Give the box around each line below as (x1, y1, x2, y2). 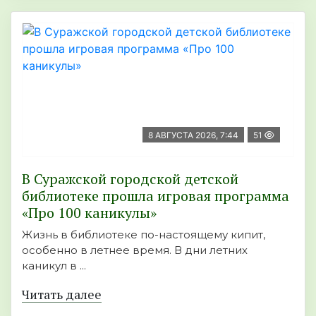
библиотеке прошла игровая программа (22, 186, 289, 205)
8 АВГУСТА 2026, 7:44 (148, 129, 238, 140)
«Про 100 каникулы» (22, 202, 157, 222)
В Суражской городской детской (22, 169, 238, 188)
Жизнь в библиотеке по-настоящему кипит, (22, 227, 265, 241)
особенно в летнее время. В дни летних (22, 243, 248, 257)
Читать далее (22, 285, 102, 303)
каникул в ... (22, 258, 86, 272)
